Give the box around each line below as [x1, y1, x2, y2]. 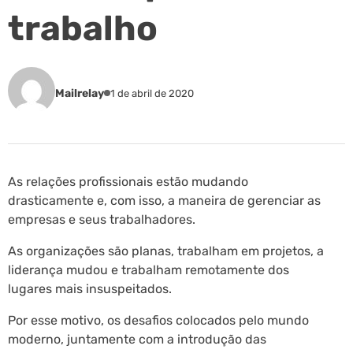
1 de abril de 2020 [110, 87, 194, 100]
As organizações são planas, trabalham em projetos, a [8, 243, 324, 258]
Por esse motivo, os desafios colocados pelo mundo [8, 312, 309, 328]
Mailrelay [55, 86, 104, 100]
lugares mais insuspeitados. [8, 281, 172, 296]
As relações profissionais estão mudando [8, 173, 248, 189]
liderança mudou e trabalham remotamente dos [8, 262, 289, 277]
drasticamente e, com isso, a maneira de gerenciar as [8, 192, 321, 208]
